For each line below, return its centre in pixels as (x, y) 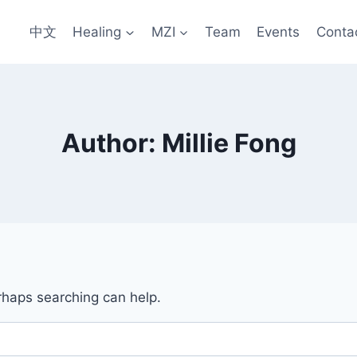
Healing (97, 31)
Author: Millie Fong (178, 143)
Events (279, 31)
